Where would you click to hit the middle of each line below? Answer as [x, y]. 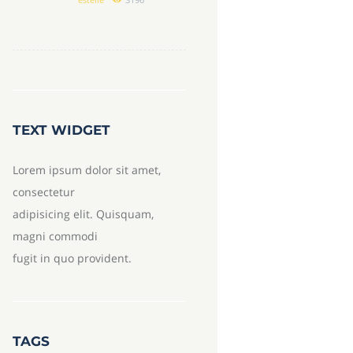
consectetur [43, 191]
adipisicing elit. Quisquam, [83, 214]
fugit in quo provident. [72, 258]
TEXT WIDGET [61, 130]
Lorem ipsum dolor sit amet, [86, 169]
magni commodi [55, 236]
